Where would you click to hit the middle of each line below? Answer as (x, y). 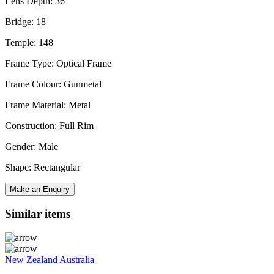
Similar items (38, 213)
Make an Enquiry (40, 190)
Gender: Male (31, 147)
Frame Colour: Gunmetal (53, 84)
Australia (77, 259)
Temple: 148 (29, 43)
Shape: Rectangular (43, 168)
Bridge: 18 (25, 22)
